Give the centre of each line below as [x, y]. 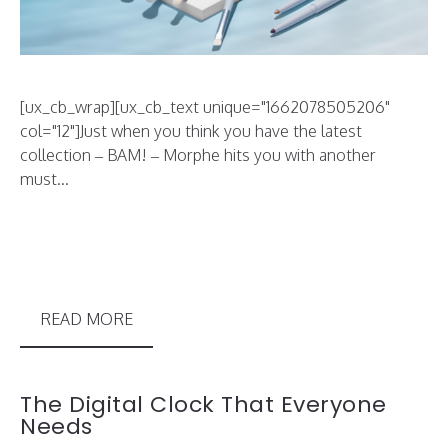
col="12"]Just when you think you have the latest [191, 131]
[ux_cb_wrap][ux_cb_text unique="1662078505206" [205, 107]
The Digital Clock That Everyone [203, 405]
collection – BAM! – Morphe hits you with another [198, 155]
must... [44, 179]
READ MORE [86, 319]
